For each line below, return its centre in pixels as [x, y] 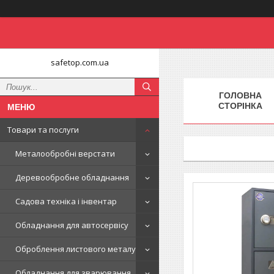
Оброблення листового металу [76, 249]
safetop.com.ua [80, 62]
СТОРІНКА [240, 106]
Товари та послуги [43, 130]
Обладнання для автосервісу [72, 225]
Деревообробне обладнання [72, 177]
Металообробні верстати [65, 154]
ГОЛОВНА [240, 95]
